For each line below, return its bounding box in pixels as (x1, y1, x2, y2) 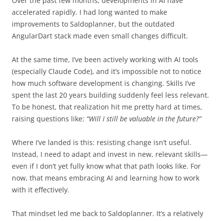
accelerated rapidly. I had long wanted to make (12, 7, 167, 17)
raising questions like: (12, 113, 86, 123)
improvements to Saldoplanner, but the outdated (12, 19, 175, 29)
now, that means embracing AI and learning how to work (12, 173, 199, 183)
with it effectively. (12, 184, 70, 194)
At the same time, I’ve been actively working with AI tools (12, 54, 198, 64)
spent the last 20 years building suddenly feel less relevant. (12, 90, 209, 100)
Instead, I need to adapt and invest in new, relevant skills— (12, 149, 208, 159)
